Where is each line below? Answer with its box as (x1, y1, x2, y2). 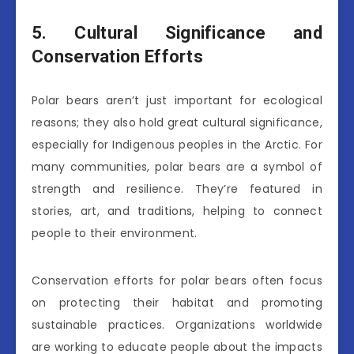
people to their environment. (32, 224, 198, 241)
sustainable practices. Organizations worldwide (32, 316, 322, 333)
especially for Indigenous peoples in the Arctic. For (32, 136, 322, 153)
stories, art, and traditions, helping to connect (32, 202, 322, 219)
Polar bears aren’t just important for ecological (32, 92, 322, 108)
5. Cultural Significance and (32, 22, 322, 43)
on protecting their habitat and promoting (32, 294, 322, 311)
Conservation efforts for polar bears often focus (32, 272, 322, 288)
